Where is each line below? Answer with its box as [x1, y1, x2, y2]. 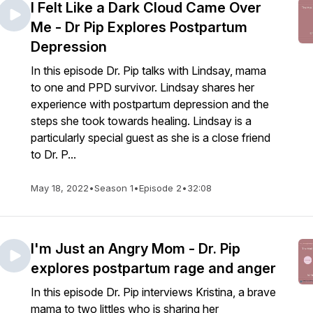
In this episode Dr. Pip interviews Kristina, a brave [31, 285, 276, 299]
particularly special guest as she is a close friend [31, 131, 270, 145]
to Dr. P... [31, 147, 76, 161]
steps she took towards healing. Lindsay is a [31, 114, 252, 128]
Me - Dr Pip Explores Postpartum [31, 19, 247, 36]
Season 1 [94, 182, 133, 194]
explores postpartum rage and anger [31, 260, 276, 277]
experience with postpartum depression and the [31, 97, 269, 111]
